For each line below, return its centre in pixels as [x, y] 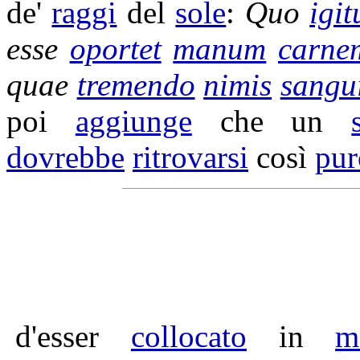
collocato [188, 336]
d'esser [73, 336]
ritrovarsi [190, 157]
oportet [115, 49]
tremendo [136, 85]
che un [272, 121]
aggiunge [133, 121]
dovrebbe [65, 157]
